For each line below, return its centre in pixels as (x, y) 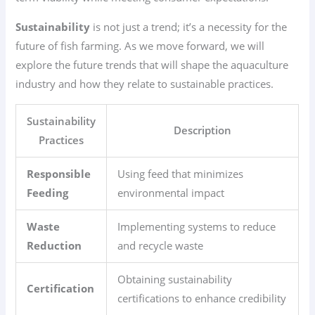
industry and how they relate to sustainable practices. (145, 84)
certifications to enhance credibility (202, 298)
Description (203, 130)
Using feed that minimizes (181, 173)
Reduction (54, 245)
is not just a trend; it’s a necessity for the (189, 27)
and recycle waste (161, 245)
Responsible (59, 173)
